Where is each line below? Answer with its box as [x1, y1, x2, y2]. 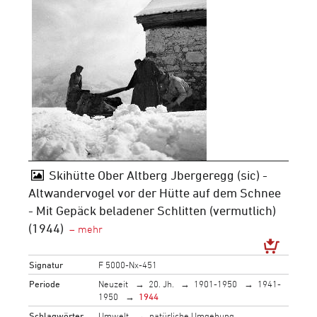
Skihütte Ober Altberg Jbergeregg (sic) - [48, 168, 267, 182]
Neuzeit [98, 277, 129, 289]
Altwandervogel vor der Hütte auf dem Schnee [28, 185, 281, 200]
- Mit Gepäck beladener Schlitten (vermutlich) [28, 203, 276, 217]
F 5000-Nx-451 [98, 258, 158, 270]
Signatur [29, 258, 64, 270]
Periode [29, 277, 61, 289]
